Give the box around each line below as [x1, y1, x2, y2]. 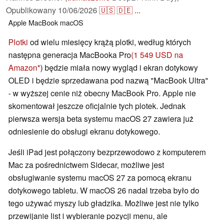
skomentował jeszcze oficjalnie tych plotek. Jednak [8, 100, 186, 112]
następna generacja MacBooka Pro [8, 49, 131, 61]
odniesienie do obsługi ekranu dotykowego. [8, 126, 160, 137]
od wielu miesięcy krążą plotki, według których [28, 36, 191, 48]
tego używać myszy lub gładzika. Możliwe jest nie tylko [8, 197, 199, 209]
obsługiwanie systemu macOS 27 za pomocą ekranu [8, 172, 192, 184]
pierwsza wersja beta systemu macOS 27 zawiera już [8, 113, 193, 125]
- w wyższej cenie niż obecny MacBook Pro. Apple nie [8, 87, 196, 99]
